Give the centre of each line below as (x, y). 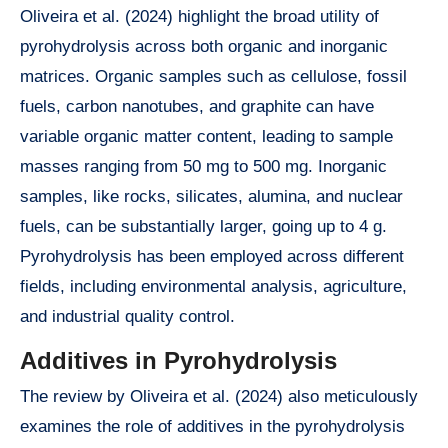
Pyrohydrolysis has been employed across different (212, 256)
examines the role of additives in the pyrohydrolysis (212, 427)
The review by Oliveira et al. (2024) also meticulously (219, 397)
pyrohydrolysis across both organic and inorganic (204, 46)
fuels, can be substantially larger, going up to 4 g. (203, 226)
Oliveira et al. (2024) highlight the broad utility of (199, 16)
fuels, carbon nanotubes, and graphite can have (197, 106)
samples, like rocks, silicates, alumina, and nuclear (211, 196)
